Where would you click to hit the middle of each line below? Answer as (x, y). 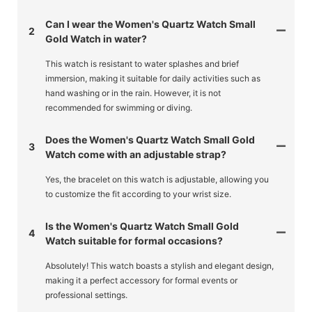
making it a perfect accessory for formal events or (141, 280)
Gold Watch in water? (96, 38)
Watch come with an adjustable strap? (136, 154)
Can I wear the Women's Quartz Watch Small (150, 24)
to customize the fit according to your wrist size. (138, 194)
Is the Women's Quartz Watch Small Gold (142, 226)
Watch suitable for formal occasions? (134, 240)
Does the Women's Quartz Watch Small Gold (150, 139)
